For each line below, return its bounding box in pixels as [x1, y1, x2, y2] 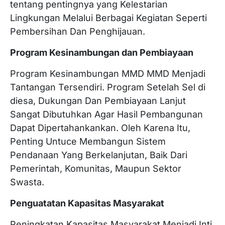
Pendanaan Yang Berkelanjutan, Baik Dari [10, 150, 187, 160]
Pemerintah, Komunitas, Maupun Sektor [10, 163, 181, 174]
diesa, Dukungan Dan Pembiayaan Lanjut [10, 95, 186, 106]
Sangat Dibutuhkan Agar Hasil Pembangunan [10, 109, 203, 120]
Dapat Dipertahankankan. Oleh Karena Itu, [10, 123, 190, 133]
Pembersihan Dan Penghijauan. [10, 26, 145, 37]
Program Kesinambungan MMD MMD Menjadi [10, 68, 205, 79]
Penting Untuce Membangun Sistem [10, 136, 166, 147]
